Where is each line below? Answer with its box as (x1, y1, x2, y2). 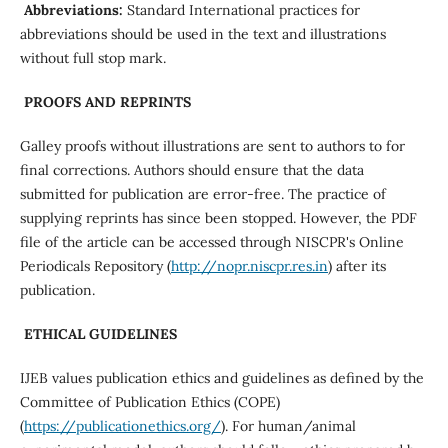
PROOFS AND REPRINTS (23, 92, 191, 111)
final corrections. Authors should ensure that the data (19, 160, 364, 179)
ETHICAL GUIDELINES (23, 324, 177, 343)
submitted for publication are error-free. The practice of (19, 184, 386, 203)
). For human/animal (220, 416, 356, 435)
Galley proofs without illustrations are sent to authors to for (19, 136, 405, 155)
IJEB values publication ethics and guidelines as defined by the (19, 368, 424, 387)
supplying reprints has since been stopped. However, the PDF (19, 208, 417, 227)
